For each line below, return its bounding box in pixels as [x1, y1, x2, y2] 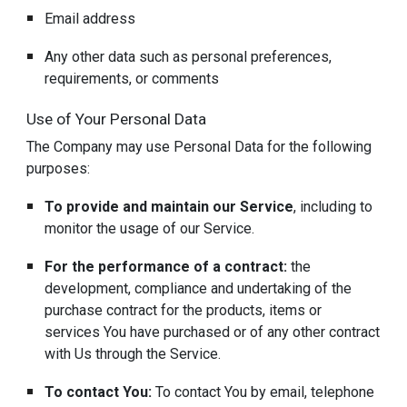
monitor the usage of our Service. [45, 220, 255, 238]
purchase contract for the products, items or [45, 302, 323, 320]
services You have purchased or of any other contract [45, 323, 381, 342]
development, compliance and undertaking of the [45, 280, 352, 298]
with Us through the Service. [45, 345, 222, 363]
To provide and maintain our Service [45, 198, 294, 216]
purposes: [26, 160, 91, 178]
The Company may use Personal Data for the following [26, 138, 372, 156]
